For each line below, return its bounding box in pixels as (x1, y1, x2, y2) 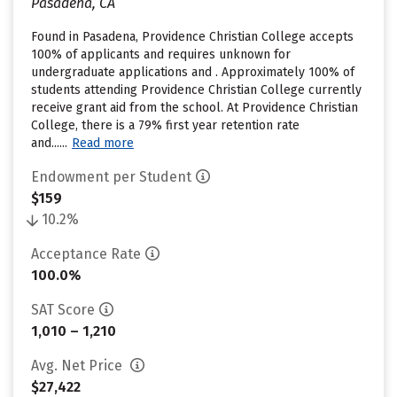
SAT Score (31, 301, 95, 318)
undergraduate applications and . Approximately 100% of (31, 65, 354, 80)
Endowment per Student (31, 168, 191, 185)
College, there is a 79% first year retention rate (31, 118, 300, 133)
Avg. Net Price (31, 357, 126, 374)
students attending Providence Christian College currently (31, 82, 362, 97)
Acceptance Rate (31, 245, 141, 262)
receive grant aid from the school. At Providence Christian (31, 100, 358, 115)
